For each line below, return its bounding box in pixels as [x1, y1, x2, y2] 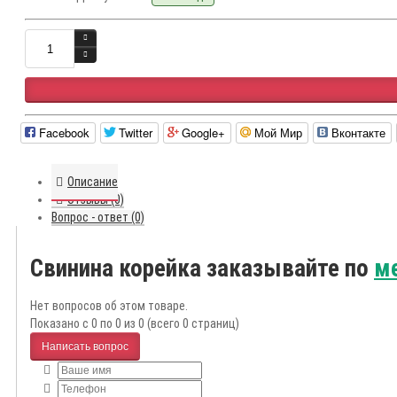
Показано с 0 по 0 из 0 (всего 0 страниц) [30, 316, 239, 331]
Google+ [182, 124, 225, 142]
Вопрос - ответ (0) [51, 210, 144, 225]
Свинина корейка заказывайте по [30, 253, 374, 283]
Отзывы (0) [67, 192, 124, 207]
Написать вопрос [42, 339, 128, 353]
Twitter [119, 124, 152, 142]
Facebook [39, 124, 90, 142]
